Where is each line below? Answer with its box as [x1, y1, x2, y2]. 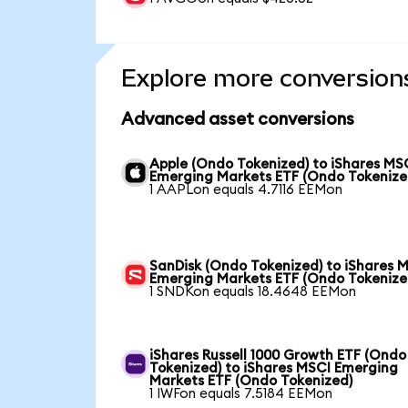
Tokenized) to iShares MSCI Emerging [149, 361, 399, 375]
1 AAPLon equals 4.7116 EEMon [149, 182, 343, 197]
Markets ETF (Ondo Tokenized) [149, 373, 353, 388]
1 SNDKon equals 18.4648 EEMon [149, 284, 357, 299]
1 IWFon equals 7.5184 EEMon [149, 386, 333, 401]
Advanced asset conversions [120, 110, 354, 128]
